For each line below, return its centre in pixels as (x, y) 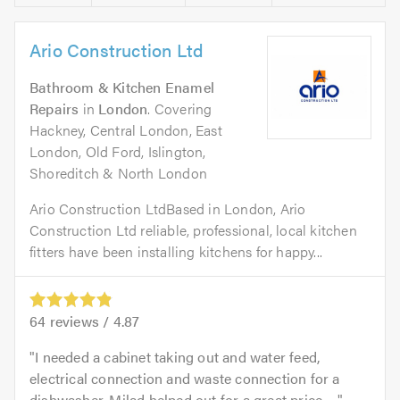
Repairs (54, 108)
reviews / (79, 321)
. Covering (180, 108)
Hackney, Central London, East (126, 129)
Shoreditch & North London (118, 172)
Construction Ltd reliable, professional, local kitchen (193, 229)
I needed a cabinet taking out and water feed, (178, 356)
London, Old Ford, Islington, (118, 151)
